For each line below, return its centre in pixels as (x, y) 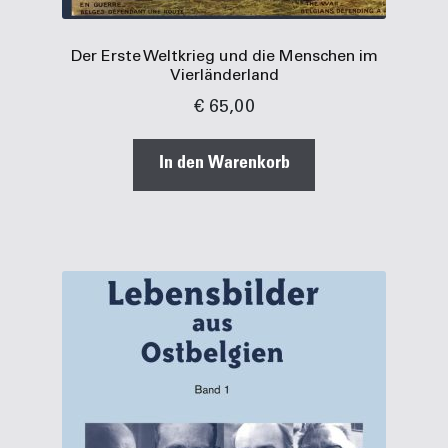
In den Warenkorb (224, 164)
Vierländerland (224, 75)
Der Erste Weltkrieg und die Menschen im (224, 56)
